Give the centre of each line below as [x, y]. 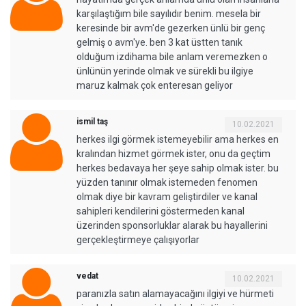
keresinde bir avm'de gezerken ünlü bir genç [171, 28]
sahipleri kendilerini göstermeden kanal [161, 211]
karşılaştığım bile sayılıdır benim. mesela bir [169, 14]
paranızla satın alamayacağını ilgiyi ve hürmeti [175, 294]
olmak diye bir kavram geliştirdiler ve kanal [167, 197]
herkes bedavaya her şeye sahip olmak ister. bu [178, 168]
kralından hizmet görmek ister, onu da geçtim [173, 154]
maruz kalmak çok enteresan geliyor [155, 86]
